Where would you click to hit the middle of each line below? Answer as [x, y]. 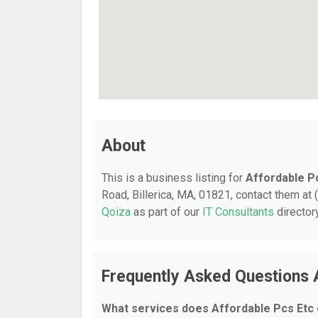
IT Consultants [238, 212]
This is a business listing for [174, 178]
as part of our [166, 212]
